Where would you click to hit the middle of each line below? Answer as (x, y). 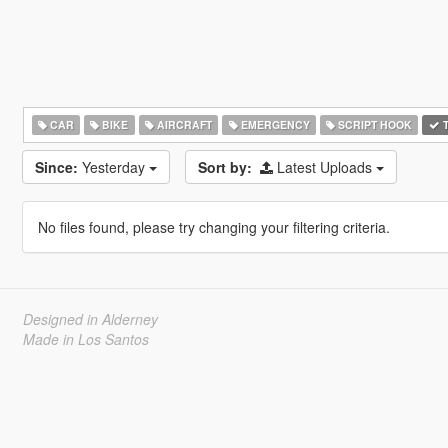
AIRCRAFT (182, 124)
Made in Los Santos (85, 339)
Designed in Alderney (90, 319)
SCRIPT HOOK (374, 124)
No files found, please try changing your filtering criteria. (213, 227)
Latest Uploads (326, 167)
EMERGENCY (273, 124)
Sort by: (224, 167)
